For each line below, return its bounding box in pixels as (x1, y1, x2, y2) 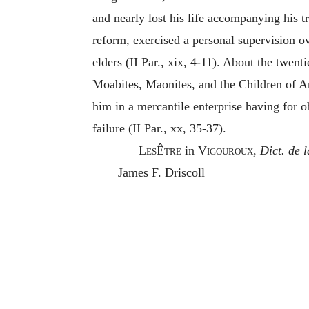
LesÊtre (138, 143, 181, 157)
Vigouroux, (197, 143, 257, 157)
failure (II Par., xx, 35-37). (92, 121, 226, 135)
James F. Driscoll (117, 166, 205, 179)
